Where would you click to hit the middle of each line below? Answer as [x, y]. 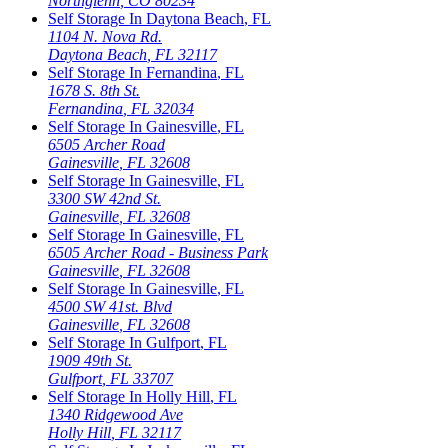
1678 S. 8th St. [94, 91]
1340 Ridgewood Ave [115, 415]
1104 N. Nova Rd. [105, 37]
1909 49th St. [90, 361]
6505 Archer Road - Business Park [158, 253]
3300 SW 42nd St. [104, 199]
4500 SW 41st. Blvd [110, 307]
